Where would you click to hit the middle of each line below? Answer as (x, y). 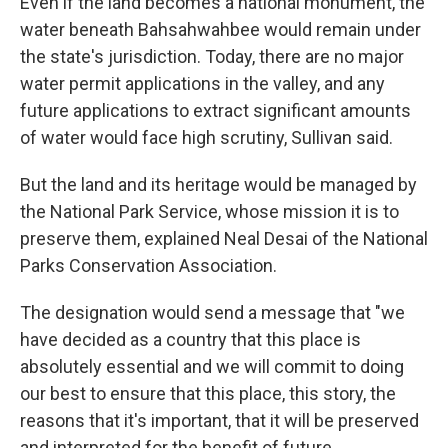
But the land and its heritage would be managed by (218, 184)
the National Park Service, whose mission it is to (209, 211)
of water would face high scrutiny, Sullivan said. (206, 137)
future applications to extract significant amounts (215, 110)
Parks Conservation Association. (148, 265)
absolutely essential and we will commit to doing (212, 366)
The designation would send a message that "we (212, 312)
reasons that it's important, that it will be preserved (219, 420)
